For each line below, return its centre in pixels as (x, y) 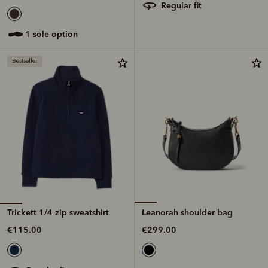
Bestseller (25, 61)
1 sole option (54, 34)
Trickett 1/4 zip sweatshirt (58, 212)
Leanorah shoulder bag (187, 212)
